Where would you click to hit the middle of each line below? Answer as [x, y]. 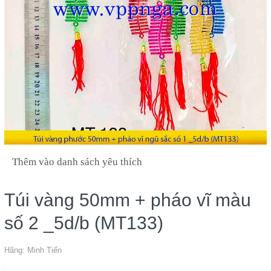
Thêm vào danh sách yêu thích [77, 162]
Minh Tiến [44, 250]
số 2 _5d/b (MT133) [84, 223]
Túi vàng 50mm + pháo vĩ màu [128, 200]
